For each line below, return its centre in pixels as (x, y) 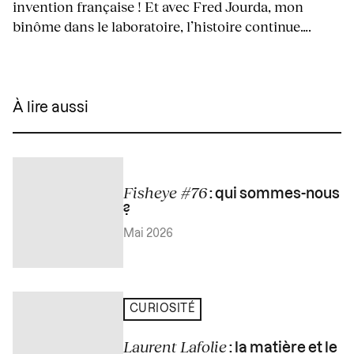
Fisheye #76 (165, 192)
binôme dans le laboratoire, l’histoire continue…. (162, 26)
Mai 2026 (148, 234)
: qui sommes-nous (273, 194)
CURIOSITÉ (162, 309)
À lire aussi (51, 108)
